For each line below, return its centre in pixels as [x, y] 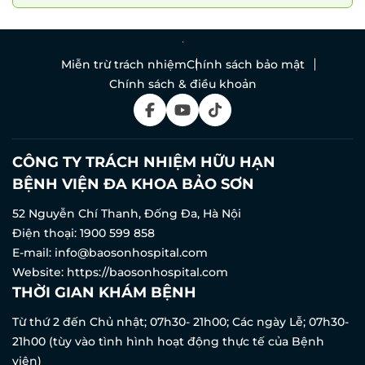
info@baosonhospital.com [131, 253]
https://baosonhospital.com [147, 273]
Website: [40, 273]
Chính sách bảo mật [245, 65]
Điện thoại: [46, 233]
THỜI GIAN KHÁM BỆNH [104, 293]
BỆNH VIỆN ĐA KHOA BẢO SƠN [133, 185]
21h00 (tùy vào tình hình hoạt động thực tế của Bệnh [168, 342]
